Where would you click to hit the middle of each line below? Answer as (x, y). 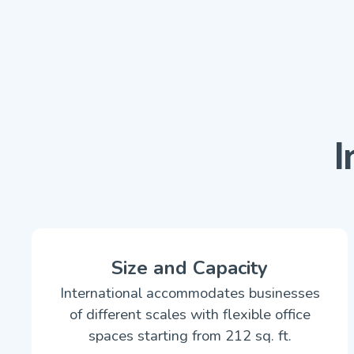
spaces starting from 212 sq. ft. (190, 335)
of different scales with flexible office (190, 314)
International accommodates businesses (190, 293)
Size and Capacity (190, 268)
